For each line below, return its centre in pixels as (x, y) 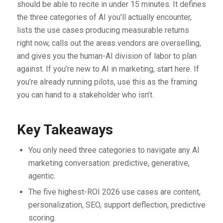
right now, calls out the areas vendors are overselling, (109, 43)
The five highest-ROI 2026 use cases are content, (114, 192)
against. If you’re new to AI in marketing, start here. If (108, 69)
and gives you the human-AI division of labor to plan (107, 56)
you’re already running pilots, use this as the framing (107, 82)
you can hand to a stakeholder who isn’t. (85, 95)
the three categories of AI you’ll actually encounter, (104, 17)
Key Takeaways (65, 130)
